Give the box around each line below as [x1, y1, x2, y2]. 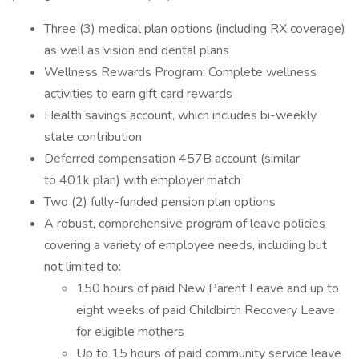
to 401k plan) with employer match [44, 171, 240, 189]
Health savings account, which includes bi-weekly [44, 107, 317, 124]
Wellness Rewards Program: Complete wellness [44, 63, 317, 81]
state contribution [44, 128, 142, 146]
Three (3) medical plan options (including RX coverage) [44, 20, 345, 38]
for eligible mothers [76, 323, 184, 341]
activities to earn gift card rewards [44, 85, 232, 103]
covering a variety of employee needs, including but [44, 236, 327, 254]
